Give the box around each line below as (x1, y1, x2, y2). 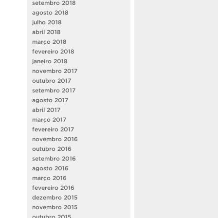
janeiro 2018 (32, 58, 68, 65)
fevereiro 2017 (32, 126, 74, 133)
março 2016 (32, 175, 67, 182)
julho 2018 (32, 19, 62, 26)
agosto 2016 (32, 165, 69, 172)
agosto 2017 (32, 97, 68, 104)
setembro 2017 (32, 87, 75, 94)
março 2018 (32, 38, 67, 45)
